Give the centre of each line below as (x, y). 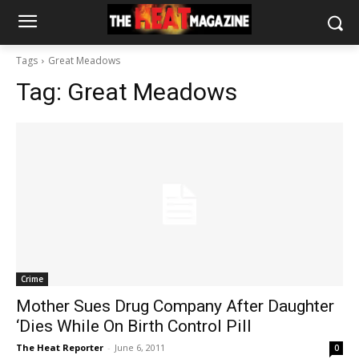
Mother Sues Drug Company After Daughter (175, 306)
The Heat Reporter (60, 347)
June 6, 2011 (140, 347)
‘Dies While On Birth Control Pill (134, 326)
